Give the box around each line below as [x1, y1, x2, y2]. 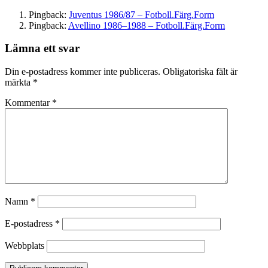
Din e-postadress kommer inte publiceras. [5, 66, 160, 77]
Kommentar [5, 98, 52, 108]
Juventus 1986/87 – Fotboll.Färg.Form [69, 9, 214, 20]
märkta [5, 77, 33, 88]
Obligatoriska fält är [163, 66, 237, 77]
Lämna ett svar [5, 42, 80, 55]
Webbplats [5, 240, 44, 251]
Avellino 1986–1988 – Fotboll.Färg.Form [68, 20, 225, 31]
